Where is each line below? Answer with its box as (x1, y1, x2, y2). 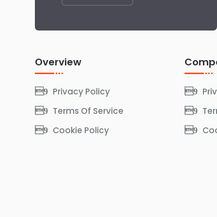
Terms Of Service (53, 105, 124, 117)
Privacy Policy (53, 85, 110, 97)
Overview (35, 55, 81, 69)
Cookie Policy (53, 124, 109, 136)
